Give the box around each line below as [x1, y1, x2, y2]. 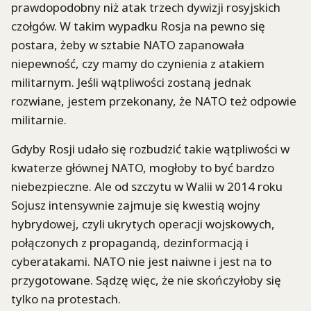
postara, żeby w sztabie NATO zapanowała [11, 36, 244, 53]
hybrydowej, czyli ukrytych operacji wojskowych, [11, 216, 275, 233]
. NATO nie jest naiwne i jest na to [87, 253, 271, 270]
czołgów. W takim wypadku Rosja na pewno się [11, 17, 265, 34]
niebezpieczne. [11, 178, 94, 195]
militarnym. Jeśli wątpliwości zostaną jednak [11, 74, 251, 90]
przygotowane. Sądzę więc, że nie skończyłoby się [11, 272, 281, 289]
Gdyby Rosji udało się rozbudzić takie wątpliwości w [11, 141, 289, 158]
